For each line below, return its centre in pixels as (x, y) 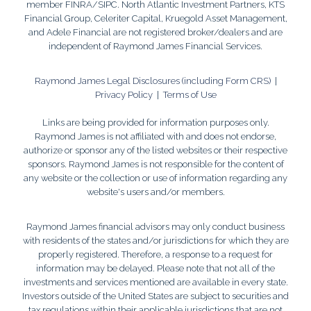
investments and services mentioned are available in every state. (155, 282)
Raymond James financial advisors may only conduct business (155, 226)
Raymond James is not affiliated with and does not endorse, (155, 136)
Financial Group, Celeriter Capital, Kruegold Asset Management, (155, 18)
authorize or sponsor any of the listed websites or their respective (155, 150)
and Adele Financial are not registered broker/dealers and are (155, 32)
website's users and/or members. (155, 192)
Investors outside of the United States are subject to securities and (155, 296)
